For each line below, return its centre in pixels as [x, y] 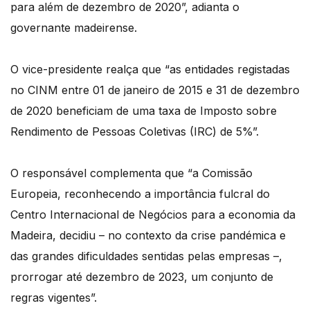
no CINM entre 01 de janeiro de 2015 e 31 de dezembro [155, 90]
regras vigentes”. [54, 298]
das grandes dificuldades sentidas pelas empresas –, [146, 256]
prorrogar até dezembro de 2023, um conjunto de [142, 277]
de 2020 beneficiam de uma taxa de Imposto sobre [144, 111]
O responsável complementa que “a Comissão [131, 173]
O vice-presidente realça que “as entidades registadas [150, 70]
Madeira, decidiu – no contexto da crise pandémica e [148, 236]
